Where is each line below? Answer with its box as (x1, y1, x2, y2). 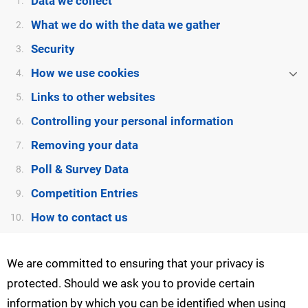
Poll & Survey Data (31, 163, 129, 177)
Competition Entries (31, 187, 138, 201)
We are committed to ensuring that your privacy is (7, 256, 265, 271)
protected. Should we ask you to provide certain (7, 276, 254, 291)
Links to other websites (31, 91, 155, 104)
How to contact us (31, 211, 128, 225)
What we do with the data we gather (31, 19, 220, 32)
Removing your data (31, 139, 138, 153)
